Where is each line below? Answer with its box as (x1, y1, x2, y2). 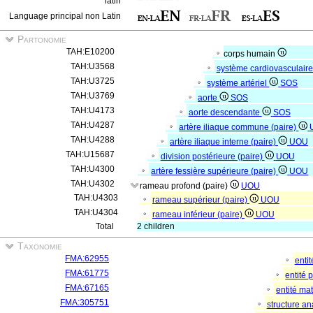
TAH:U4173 (71, 105, 115, 115)
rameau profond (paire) (140, 181, 230, 191)
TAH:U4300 (71, 164, 115, 174)
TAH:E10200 (66, 47, 115, 57)
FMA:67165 (65, 283, 109, 293)
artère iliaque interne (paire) (170, 137, 278, 147)
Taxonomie (15, 240, 62, 252)
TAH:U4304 (74, 208, 118, 217)
